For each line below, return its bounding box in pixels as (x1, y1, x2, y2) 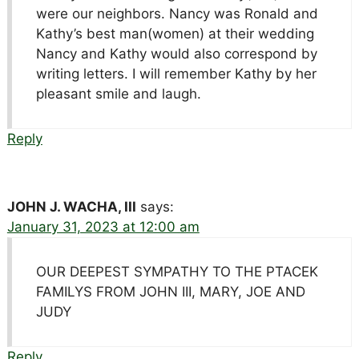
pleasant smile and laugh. (35, 85, 201, 102)
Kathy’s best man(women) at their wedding (35, 25, 314, 42)
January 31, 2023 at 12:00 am (6, 218, 200, 235)
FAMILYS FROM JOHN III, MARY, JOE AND (35, 283, 305, 300)
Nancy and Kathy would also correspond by (35, 45, 317, 62)
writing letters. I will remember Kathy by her (35, 65, 317, 82)
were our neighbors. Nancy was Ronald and (35, 5, 318, 22)
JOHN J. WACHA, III (6, 198, 136, 215)
